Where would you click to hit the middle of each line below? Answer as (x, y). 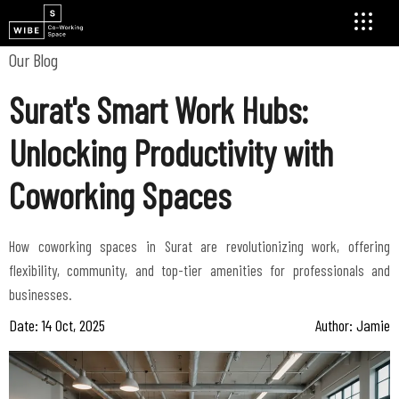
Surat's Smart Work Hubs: (159, 110)
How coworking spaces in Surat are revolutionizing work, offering (199, 246)
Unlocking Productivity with (171, 152)
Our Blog (33, 60)
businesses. (41, 294)
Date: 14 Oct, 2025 (57, 325)
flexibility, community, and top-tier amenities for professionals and (199, 270)
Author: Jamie (353, 325)
